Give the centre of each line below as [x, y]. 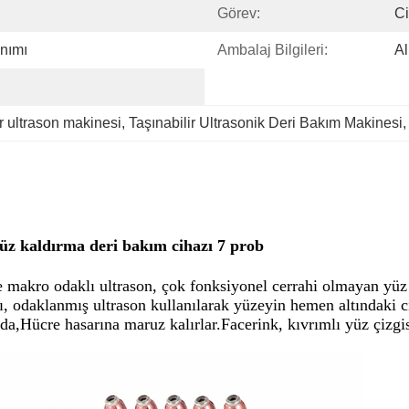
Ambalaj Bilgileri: [273, 50]
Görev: [239, 13]
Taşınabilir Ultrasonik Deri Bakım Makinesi [266, 123]
